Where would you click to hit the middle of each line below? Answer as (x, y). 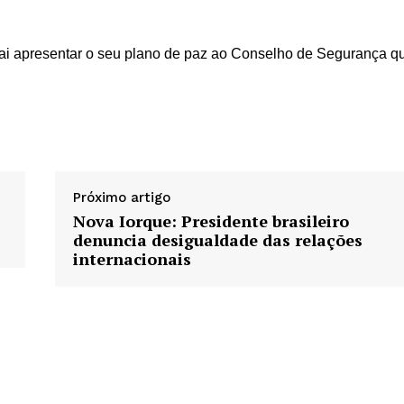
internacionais (132, 259)
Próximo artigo (121, 198)
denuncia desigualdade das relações (217, 240)
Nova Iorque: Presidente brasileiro (211, 221)
